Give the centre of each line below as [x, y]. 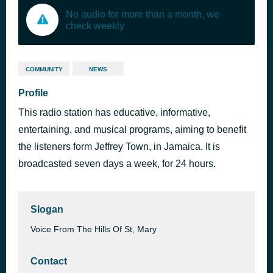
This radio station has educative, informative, [114, 112]
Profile [33, 93]
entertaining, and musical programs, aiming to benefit [132, 129]
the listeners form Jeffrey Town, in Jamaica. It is [119, 147]
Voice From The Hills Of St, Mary [94, 229]
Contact [49, 261]
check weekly [95, 26]
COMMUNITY [44, 69]
